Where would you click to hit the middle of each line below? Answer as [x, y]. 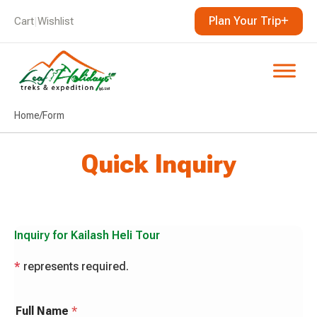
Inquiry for [42, 235]
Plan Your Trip [245, 21]
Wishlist [56, 21]
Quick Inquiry [158, 164]
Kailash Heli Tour [115, 235]
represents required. [75, 266]
